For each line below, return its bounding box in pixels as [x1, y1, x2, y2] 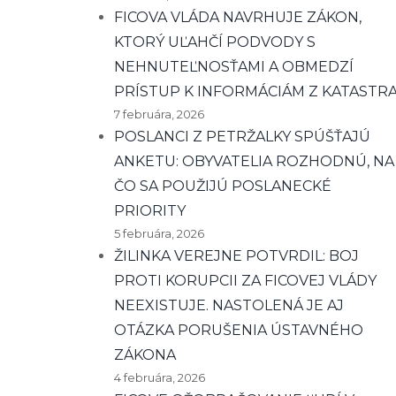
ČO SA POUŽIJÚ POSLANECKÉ [114, 178, 331, 195]
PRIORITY [114, 202, 186, 220]
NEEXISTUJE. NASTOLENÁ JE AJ [114, 297, 344, 315]
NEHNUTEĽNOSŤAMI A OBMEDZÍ [114, 58, 354, 76]
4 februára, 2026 [114, 370, 205, 385]
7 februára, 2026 [114, 107, 204, 122]
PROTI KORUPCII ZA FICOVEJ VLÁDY [114, 272, 377, 290]
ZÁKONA [114, 346, 176, 364]
